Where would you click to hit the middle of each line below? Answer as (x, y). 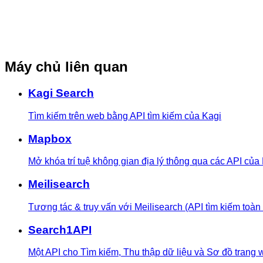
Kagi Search (61, 93)
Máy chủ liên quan (66, 67)
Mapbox (50, 139)
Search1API (60, 230)
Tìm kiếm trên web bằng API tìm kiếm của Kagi (125, 116)
